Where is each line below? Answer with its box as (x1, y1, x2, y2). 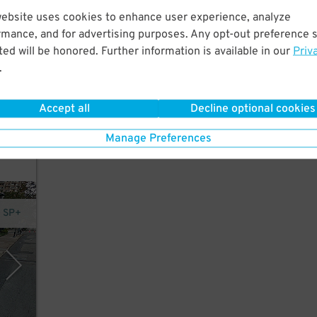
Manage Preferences (105, 131, 212, 146)
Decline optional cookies (190, 101, 316, 116)
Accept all (38, 101, 90, 116)
